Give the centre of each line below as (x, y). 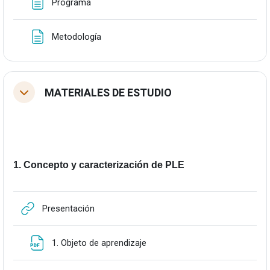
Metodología (77, 36)
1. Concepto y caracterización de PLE (99, 165)
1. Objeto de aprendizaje (100, 243)
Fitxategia (167, 242)
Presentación (68, 208)
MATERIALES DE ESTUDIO (108, 92)
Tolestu (33, 96)
